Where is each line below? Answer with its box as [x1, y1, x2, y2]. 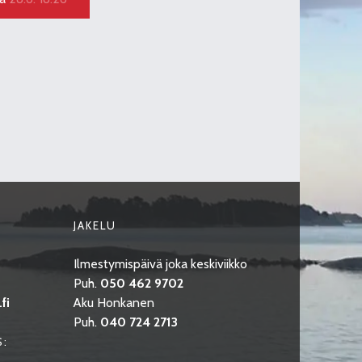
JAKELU [74, 218, 117, 232]
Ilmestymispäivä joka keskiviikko [74, 255, 248, 271]
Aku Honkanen [74, 294, 155, 310]
